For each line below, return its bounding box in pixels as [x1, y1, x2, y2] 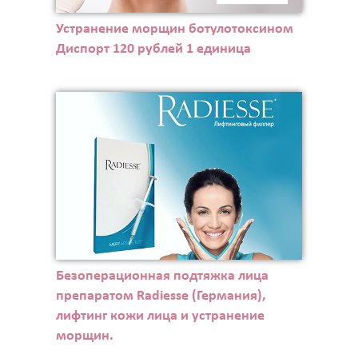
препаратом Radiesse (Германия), [55, 288, 266, 304]
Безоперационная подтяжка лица [55, 268, 268, 284]
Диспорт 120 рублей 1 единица [55, 42, 251, 58]
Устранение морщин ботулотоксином [55, 22, 293, 38]
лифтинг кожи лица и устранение [55, 308, 265, 324]
